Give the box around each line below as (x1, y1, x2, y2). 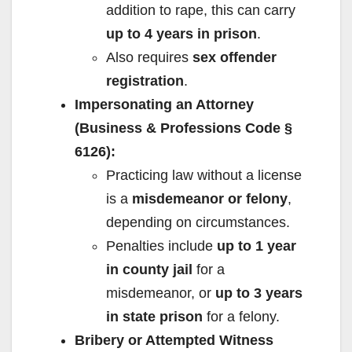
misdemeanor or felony (132, 190, 288, 207)
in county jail (106, 261, 192, 277)
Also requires (106, 49, 192, 65)
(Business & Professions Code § (75, 119, 292, 136)
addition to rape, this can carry (106, 2, 295, 18)
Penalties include (106, 237, 217, 254)
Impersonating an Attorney (75, 96, 254, 112)
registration (106, 72, 184, 89)
